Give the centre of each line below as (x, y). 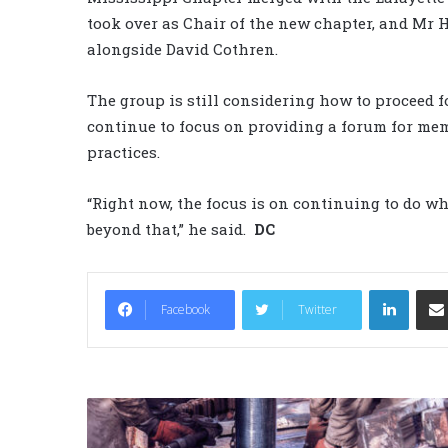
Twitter (317, 310)
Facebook (185, 310)
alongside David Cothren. (184, 49)
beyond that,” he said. (166, 229)
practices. (123, 152)
